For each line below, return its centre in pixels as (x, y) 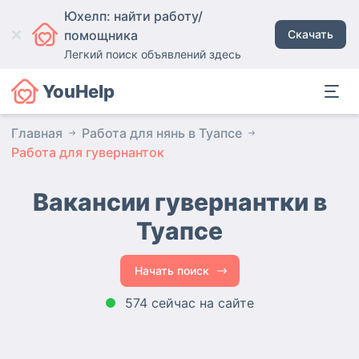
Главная (37, 133)
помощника (101, 35)
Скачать (311, 34)
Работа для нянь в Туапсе (162, 133)
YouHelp (78, 91)
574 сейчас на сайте (189, 303)
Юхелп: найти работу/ (133, 16)
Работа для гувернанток (88, 152)
